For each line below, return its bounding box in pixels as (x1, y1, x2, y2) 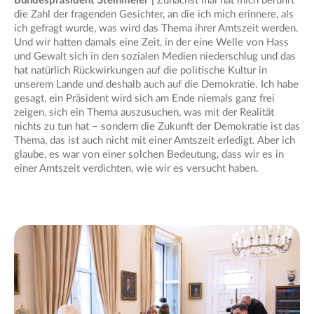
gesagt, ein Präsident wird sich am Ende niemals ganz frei (14, 93, 275, 104)
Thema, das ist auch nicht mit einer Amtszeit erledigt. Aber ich (14, 135, 295, 146)
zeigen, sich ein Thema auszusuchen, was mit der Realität (14, 107, 274, 118)
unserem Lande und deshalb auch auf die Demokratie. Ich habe (14, 79, 299, 90)
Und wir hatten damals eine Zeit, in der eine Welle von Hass (14, 37, 289, 48)
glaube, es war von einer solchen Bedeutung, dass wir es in (14, 149, 284, 161)
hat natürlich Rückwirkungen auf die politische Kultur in (14, 65, 267, 76)
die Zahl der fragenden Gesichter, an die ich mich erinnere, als (14, 9, 294, 20)
